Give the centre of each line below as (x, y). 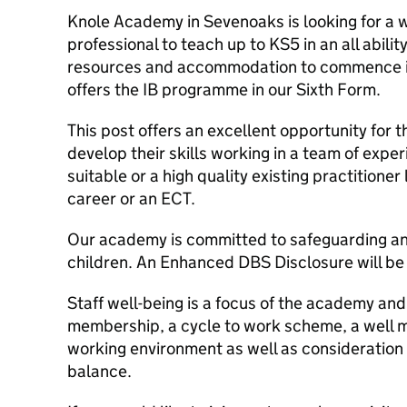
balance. (99, 371)
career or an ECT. (131, 199)
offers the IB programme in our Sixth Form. (224, 89)
